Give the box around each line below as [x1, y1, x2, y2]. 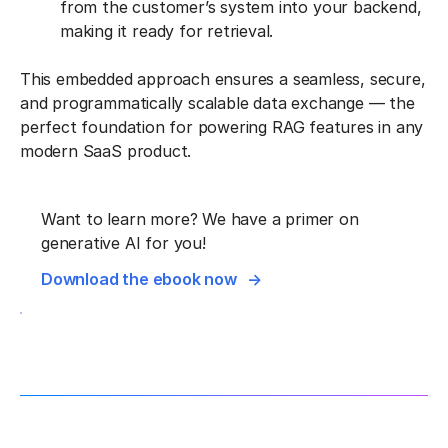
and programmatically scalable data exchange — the [20, 92, 415, 113]
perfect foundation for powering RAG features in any [20, 116, 424, 137]
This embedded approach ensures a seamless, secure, [20, 68, 426, 89]
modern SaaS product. [20, 140, 192, 161]
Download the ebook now [41, 268, 237, 289]
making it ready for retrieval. [60, 20, 274, 41]
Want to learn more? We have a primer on [41, 208, 359, 229]
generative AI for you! [41, 232, 206, 253]
